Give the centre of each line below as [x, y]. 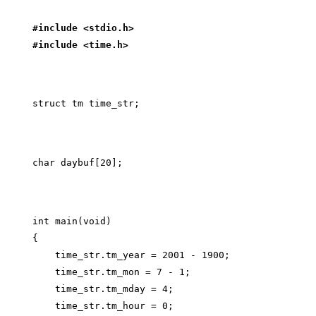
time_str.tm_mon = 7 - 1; [112, 272]
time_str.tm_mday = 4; [103, 289]
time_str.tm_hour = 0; [103, 306]
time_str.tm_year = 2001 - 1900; [132, 255]
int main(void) [72, 221]
